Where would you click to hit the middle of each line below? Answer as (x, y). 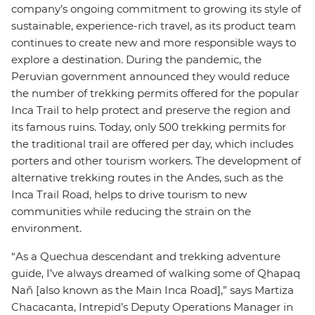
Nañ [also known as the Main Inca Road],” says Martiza (153, 290)
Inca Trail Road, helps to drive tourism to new (129, 194)
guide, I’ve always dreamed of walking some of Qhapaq (156, 273)
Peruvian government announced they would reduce (150, 76)
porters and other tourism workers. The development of (156, 161)
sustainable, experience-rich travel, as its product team (154, 26)
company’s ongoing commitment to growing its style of (156, 9)
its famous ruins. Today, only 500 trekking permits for (149, 127)
